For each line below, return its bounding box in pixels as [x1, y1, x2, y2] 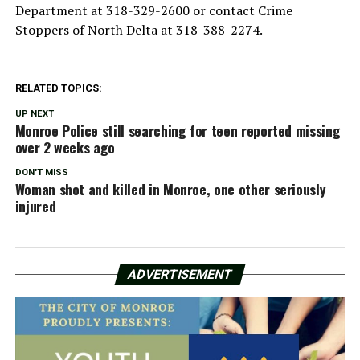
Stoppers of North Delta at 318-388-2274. [14, 20, 263, 39]
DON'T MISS [14, 166, 68, 178]
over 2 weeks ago [14, 136, 116, 157]
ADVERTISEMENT [125, 266, 235, 282]
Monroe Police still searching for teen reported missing [14, 119, 341, 141]
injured [14, 194, 56, 216]
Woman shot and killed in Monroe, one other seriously [14, 178, 326, 199]
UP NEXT [14, 108, 54, 119]
